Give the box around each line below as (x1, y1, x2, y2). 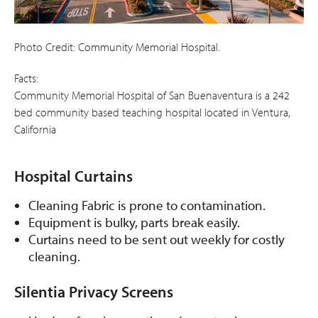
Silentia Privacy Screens (14, 281, 173, 302)
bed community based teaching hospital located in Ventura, (14, 104, 290, 119)
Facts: (14, 70, 38, 85)
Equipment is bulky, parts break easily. (28, 213, 240, 231)
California (14, 121, 56, 136)
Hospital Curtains (14, 165, 133, 186)
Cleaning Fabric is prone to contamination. (28, 196, 265, 214)
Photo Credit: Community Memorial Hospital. (14, 39, 220, 54)
